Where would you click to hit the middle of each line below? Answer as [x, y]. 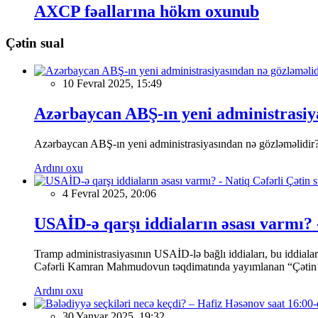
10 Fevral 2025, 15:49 [112, 84]
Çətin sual [35, 43]
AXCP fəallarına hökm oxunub [147, 12]
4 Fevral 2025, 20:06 [109, 193]
